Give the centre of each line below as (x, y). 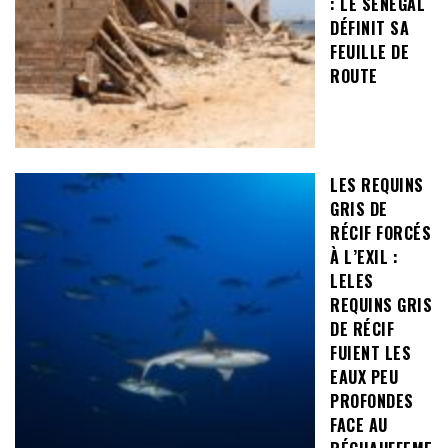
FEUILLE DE (369, 52)
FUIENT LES (370, 353)
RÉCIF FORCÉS (380, 233)
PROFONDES (372, 401)
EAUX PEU (364, 377)
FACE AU (359, 425)
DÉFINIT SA (369, 28)
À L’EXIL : (364, 257)
